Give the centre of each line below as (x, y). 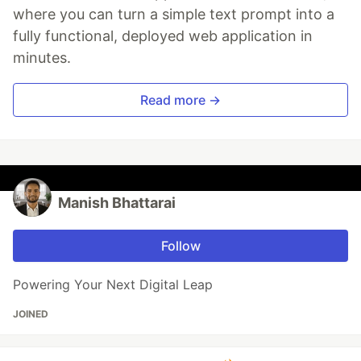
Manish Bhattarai (117, 203)
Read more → (180, 100)
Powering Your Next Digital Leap (113, 285)
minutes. (42, 58)
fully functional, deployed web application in (163, 36)
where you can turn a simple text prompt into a (174, 15)
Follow (180, 246)
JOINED (31, 314)
